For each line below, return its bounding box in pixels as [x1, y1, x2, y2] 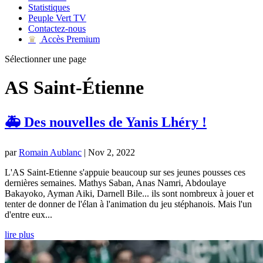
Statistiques [28, 2, 70, 12]
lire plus [5, 229, 34, 240]
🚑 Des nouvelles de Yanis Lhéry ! [5, 114, 207, 130]
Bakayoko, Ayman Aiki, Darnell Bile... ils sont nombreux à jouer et [5, 188, 254, 198]
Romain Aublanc [19, 147, 82, 157]
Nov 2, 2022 [88, 147, 135, 157]
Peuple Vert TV [28, 13, 86, 23]
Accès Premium [39, 34, 100, 44]
